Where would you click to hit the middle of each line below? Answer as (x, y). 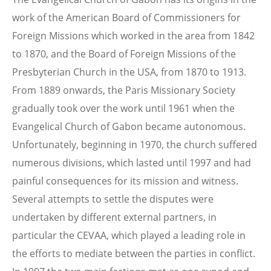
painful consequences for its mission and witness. (125, 181)
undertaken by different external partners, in (114, 217)
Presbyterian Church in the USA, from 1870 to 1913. (129, 72)
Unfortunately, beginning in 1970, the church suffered (135, 144)
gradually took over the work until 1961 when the (123, 108)
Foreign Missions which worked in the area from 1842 (133, 35)
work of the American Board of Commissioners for (126, 17)
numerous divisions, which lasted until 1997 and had (132, 162)
